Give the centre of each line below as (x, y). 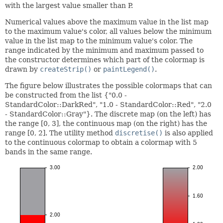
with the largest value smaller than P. (69, 5)
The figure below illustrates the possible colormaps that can (109, 85)
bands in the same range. (49, 152)
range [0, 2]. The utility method (60, 133)
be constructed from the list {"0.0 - (66, 95)
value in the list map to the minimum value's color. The (99, 41)
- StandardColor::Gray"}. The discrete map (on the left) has (108, 114)
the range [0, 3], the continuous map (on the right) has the (106, 123)
